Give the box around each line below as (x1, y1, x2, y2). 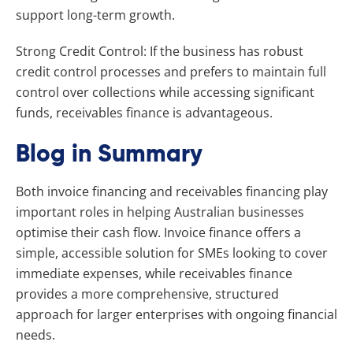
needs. (16, 325, 55, 344)
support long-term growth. (16, 6, 175, 24)
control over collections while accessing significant (16, 83, 314, 101)
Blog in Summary (16, 138, 203, 169)
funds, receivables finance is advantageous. (16, 103, 273, 121)
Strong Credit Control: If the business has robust (16, 42, 303, 60)
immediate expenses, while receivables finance (16, 264, 292, 282)
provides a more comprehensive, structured (16, 284, 279, 303)
